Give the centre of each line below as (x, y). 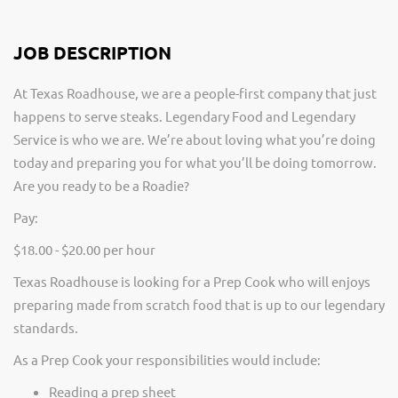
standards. (46, 327)
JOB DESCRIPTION (92, 52)
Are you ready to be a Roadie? (101, 185)
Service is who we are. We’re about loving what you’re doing (195, 139)
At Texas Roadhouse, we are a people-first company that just (195, 93)
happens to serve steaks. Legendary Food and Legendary (184, 116)
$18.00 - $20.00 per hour (84, 249)
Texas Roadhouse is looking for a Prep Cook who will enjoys (192, 281)
